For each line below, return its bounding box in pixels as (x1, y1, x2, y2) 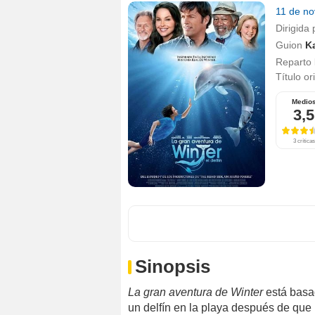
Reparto (276, 56, 311, 67)
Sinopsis (135, 255, 210, 277)
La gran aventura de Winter (128, 285, 263, 298)
